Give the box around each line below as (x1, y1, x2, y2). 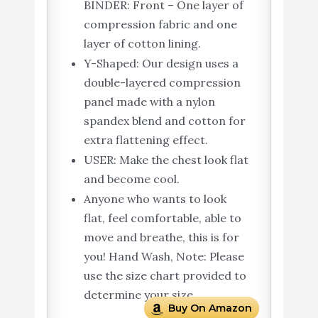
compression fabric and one (83, 17, 237, 32)
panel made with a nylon (83, 94, 215, 109)
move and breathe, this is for (83, 230, 239, 245)
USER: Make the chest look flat (83, 153, 248, 168)
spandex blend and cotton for (83, 114, 246, 128)
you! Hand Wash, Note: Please (83, 249, 244, 264)
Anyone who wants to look (83, 192, 226, 207)
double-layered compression (83, 75, 241, 90)
